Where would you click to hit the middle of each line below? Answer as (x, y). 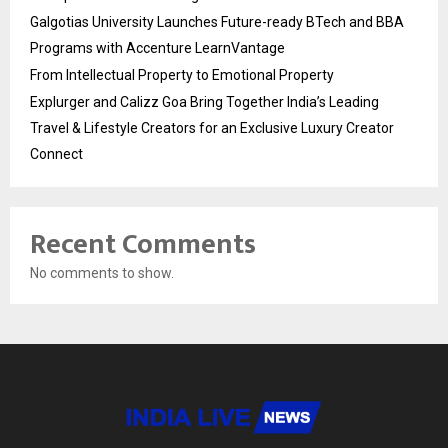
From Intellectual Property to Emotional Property (182, 74)
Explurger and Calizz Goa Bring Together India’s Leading (204, 101)
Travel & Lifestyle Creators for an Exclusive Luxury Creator (212, 127)
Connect (56, 153)
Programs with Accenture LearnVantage (157, 47)
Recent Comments (143, 244)
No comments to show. (102, 272)
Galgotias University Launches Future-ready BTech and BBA (217, 21)
